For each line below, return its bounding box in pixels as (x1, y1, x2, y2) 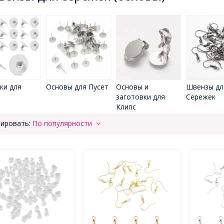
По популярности (32, 118, 96, 128)
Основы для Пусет (45, 82, 108, 91)
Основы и (115, 82, 148, 91)
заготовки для (115, 92, 165, 101)
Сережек (185, 92, 215, 101)
